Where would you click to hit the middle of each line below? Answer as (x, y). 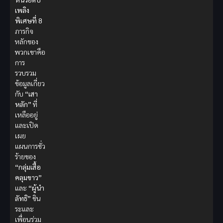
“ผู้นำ (36, 188)
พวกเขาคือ (30, 52)
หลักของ (27, 42)
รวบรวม (26, 73)
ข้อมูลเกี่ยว (30, 83)
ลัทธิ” (23, 198)
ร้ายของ (25, 157)
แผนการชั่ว (30, 146)
